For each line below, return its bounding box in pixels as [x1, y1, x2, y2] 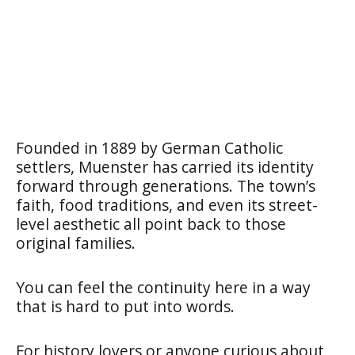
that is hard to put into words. [16, 295, 235, 317]
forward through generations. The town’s [16, 174, 315, 197]
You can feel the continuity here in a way [16, 276, 311, 298]
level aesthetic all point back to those [16, 212, 286, 235]
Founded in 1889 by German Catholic [16, 136, 283, 158]
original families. [16, 231, 136, 254]
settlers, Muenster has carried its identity [16, 155, 314, 177]
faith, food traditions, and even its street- [16, 193, 318, 216]
